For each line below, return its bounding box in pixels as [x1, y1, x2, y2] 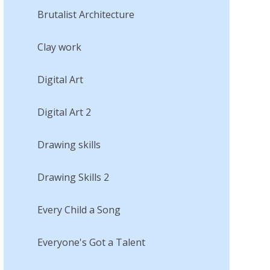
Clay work [37, 40, 81, 54]
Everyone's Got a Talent [37, 235, 145, 249]
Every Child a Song [37, 202, 121, 216]
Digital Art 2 [37, 105, 91, 119]
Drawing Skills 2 [37, 170, 109, 184]
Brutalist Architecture [37, 7, 134, 21]
